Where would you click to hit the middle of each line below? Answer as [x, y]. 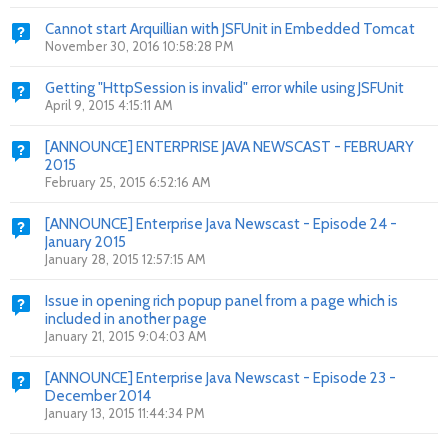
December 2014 [98, 396]
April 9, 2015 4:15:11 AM [109, 105]
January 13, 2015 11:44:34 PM [125, 413]
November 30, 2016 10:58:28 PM [139, 46]
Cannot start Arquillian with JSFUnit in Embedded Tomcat [230, 29]
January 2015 [85, 242]
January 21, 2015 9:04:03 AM [126, 336]
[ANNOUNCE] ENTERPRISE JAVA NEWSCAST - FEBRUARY [229, 147]
